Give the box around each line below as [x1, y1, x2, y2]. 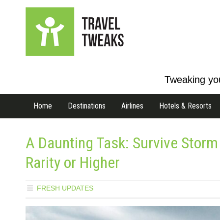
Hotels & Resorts [159, 101, 212, 110]
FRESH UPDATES [36, 184, 93, 192]
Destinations [68, 101, 106, 110]
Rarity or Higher [26, 153, 120, 172]
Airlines [121, 101, 143, 110]
